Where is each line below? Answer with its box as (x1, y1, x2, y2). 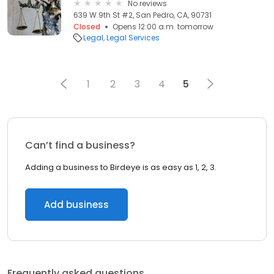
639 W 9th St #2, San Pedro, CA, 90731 (73, 10, 212, 20)
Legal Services (106, 32, 160, 43)
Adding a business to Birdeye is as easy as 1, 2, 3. (25, 161, 217, 173)
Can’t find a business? (25, 138, 135, 152)
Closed (73, 21, 100, 32)
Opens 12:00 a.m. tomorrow (113, 21, 213, 32)
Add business (44, 198, 109, 211)
